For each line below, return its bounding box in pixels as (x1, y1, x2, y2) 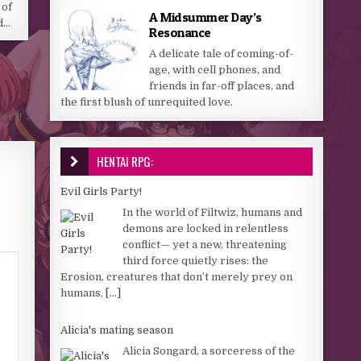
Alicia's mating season (60, 324, 174, 336)
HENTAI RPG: (97, 152, 154, 170)
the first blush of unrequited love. (60, 96, 234, 108)
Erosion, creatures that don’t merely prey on (60, 270, 293, 283)
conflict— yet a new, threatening (122, 238, 288, 251)
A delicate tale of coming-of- (149, 48, 294, 60)
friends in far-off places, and (149, 80, 295, 92)
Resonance (149, 24, 211, 40)
